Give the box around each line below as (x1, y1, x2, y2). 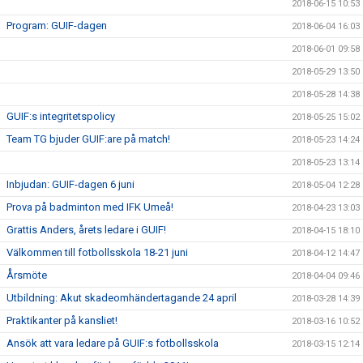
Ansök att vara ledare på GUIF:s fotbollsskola (6, 336, 219, 349)
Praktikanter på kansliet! (6, 314, 117, 327)
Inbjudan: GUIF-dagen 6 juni (6, 177, 135, 190)
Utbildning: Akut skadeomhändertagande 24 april (6, 291, 237, 304)
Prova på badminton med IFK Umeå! (6, 200, 173, 213)
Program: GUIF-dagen (6, 19, 107, 32)
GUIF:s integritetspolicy (6, 109, 115, 122)
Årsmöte (6, 268, 47, 281)
